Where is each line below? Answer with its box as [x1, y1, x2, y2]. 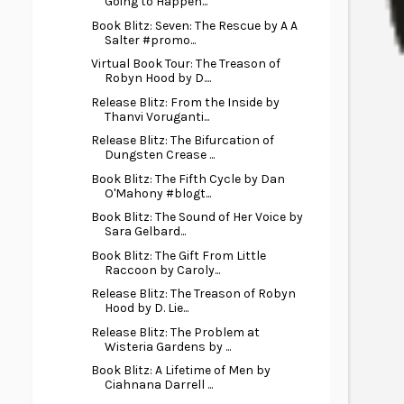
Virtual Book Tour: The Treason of [90, 56, 280, 71]
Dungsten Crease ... [104, 147, 215, 162]
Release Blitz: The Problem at [90, 324, 260, 340]
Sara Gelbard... [104, 224, 186, 239]
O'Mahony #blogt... [104, 185, 211, 201]
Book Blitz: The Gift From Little [90, 247, 266, 263]
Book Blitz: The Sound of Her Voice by [90, 209, 303, 225]
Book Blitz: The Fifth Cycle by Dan [90, 170, 285, 187]
